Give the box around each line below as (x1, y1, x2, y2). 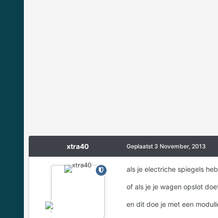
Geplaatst (126, 142, 154, 150)
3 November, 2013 (154, 142, 206, 150)
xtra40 (66, 142, 89, 150)
